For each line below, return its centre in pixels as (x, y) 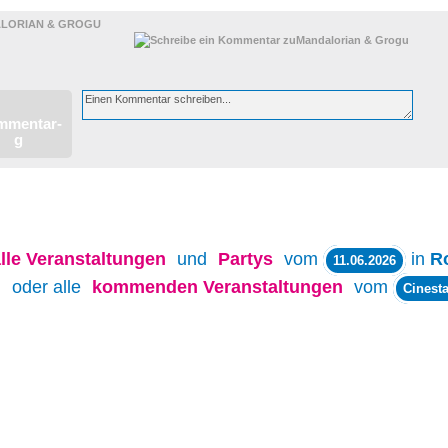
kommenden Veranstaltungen (217, 287)
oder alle (49, 287)
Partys (245, 259)
